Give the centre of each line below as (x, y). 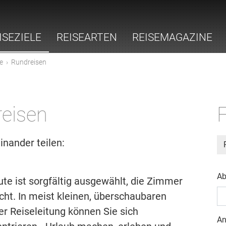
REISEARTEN (87, 38)
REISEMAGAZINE (172, 38)
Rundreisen (29, 62)
